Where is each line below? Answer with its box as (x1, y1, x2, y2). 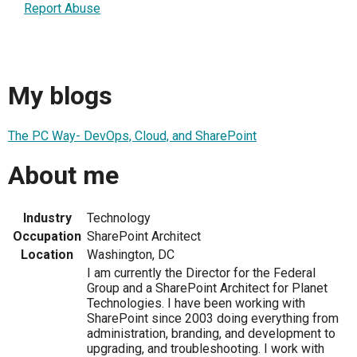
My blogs (8, 80, 112, 112)
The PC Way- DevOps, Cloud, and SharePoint (8, 127, 257, 143)
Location (21, 246, 73, 262)
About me (8, 160, 119, 191)
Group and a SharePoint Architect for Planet (87, 280, 328, 296)
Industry (22, 210, 72, 226)
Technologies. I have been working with (87, 295, 305, 311)
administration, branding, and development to (87, 325, 335, 341)
